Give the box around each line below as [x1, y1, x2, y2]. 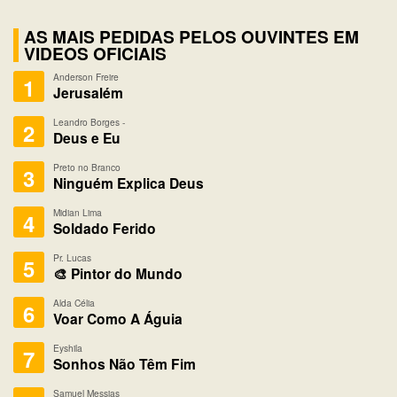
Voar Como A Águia [53, 307, 183, 329]
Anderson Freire [53, 69, 119, 83]
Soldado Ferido [53, 217, 156, 238]
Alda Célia [53, 295, 95, 309]
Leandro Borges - [53, 114, 125, 128]
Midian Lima [53, 205, 102, 219]
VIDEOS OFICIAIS [24, 40, 167, 66]
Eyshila [53, 340, 82, 354]
